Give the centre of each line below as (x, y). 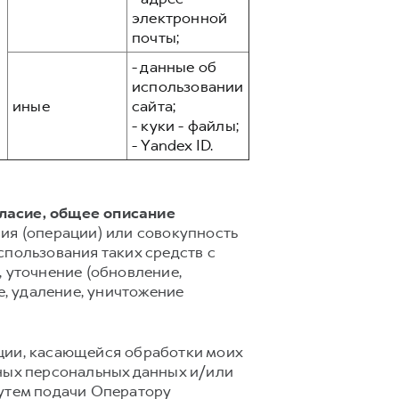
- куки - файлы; (185, 126)
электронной (180, 18)
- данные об (175, 67)
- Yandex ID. (173, 145)
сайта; (154, 106)
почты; (156, 37)
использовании (188, 86)
